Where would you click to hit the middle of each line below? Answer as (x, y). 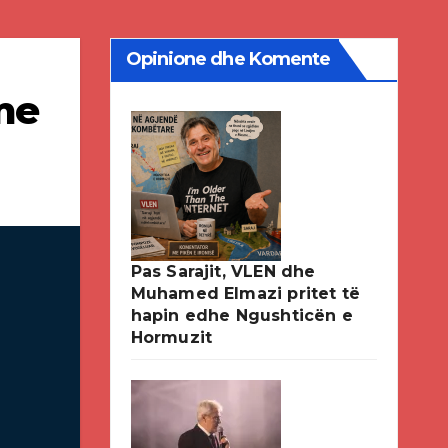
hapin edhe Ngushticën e (242, 315)
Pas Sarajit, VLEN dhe (223, 271)
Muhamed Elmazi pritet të (245, 293)
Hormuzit (171, 337)
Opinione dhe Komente (228, 59)
